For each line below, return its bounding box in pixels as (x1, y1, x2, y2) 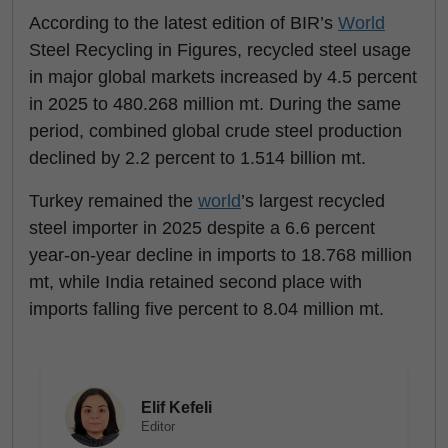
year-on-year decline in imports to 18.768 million (29, 244, 412, 265)
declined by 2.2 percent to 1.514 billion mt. (29, 147, 366, 168)
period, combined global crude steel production (29, 120, 402, 141)
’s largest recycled (241, 190, 385, 211)
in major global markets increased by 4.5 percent (29, 66, 417, 87)
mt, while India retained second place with (29, 271, 362, 292)
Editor (141, 418, 175, 434)
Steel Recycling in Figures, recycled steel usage (29, 39, 411, 60)
